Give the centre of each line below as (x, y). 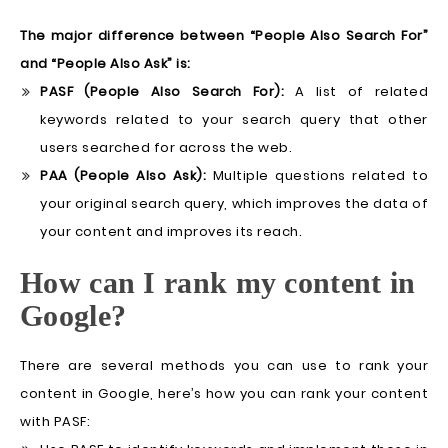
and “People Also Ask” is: (105, 64)
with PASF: (55, 422)
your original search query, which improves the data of (234, 204)
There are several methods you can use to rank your (224, 366)
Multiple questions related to (317, 176)
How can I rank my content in (218, 283)
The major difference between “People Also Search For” (224, 36)
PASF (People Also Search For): (162, 92)
